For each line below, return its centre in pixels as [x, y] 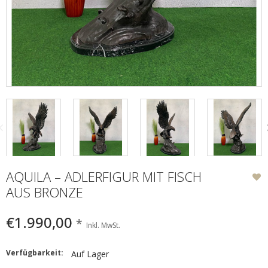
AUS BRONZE [45, 192]
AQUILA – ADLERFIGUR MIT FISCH [104, 176]
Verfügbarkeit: [35, 252]
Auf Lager [90, 254]
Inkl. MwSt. [103, 225]
